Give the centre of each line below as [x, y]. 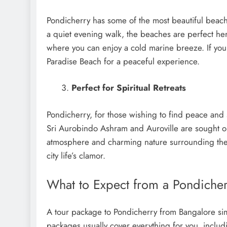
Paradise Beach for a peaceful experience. [123, 61]
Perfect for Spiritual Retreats [128, 88]
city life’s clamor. [76, 155]
